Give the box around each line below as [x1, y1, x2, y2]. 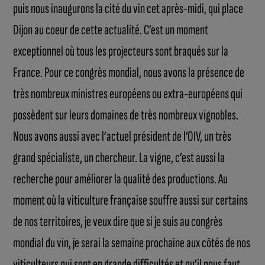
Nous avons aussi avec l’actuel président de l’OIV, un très [13, 127, 232, 145]
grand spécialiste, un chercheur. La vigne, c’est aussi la [13, 148, 225, 166]
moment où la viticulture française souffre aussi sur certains [13, 191, 248, 209]
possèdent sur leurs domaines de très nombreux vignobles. [13, 106, 239, 124]
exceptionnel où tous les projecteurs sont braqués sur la [13, 42, 229, 60]
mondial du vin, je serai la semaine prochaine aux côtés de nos [13, 234, 251, 251]
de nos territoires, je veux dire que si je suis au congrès [13, 212, 223, 230]
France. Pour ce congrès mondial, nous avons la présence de [13, 63, 245, 81]
